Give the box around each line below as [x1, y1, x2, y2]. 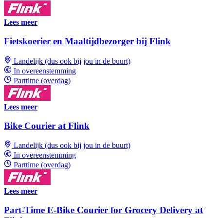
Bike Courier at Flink [4, 120, 90, 131]
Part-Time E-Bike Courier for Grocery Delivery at [4, 205, 203, 216]
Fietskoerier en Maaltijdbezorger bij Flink [4, 36, 171, 47]
